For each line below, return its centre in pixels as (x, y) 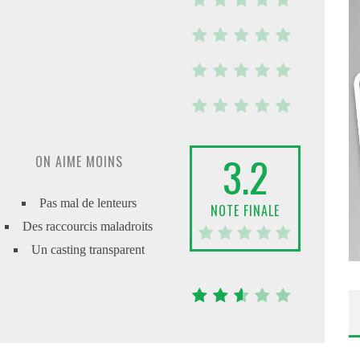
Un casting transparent (88, 250)
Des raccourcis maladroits (88, 226)
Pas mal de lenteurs (88, 203)
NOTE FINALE (245, 211)
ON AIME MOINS (79, 162)
